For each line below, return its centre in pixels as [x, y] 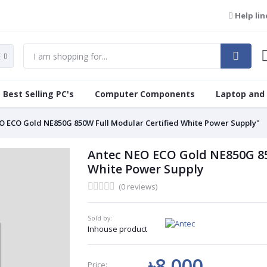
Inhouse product [117, 229]
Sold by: [100, 218]
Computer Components [145, 94]
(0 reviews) [138, 187]
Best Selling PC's [38, 94]
